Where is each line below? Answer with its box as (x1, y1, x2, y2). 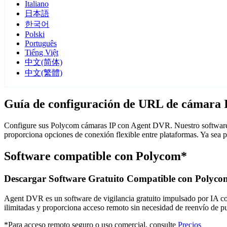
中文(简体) (25, 58, 62, 67)
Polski (25, 30, 45, 39)
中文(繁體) (25, 68, 62, 78)
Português (25, 39, 57, 48)
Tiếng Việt (25, 48, 58, 57)
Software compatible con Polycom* (4, 149, 187, 163)
